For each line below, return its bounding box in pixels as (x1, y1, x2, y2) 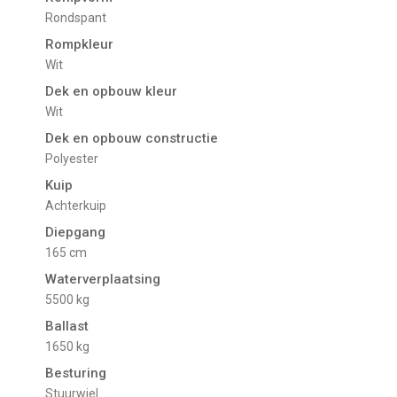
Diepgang (45, 224, 106, 241)
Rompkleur (45, 36, 114, 53)
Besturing (45, 365, 107, 382)
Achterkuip (54, 198, 107, 214)
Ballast (45, 318, 90, 335)
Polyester (53, 152, 99, 167)
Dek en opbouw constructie (45, 130, 219, 147)
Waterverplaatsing (45, 271, 161, 288)
